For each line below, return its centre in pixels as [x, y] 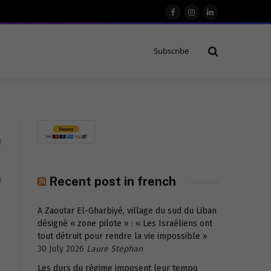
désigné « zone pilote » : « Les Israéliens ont [125, 224]
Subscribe [171, 51]
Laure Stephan [115, 249]
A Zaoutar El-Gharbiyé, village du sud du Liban [127, 211]
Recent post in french [113, 181]
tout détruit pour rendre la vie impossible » [122, 236]
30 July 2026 [61, 249]
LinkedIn [226, 18]
